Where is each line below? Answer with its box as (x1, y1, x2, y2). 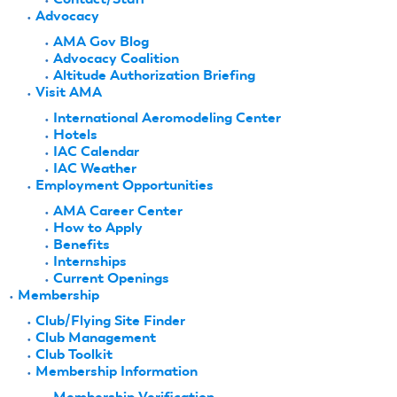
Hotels (53, 125, 97, 143)
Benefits (53, 235, 110, 253)
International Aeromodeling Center (53, 108, 281, 126)
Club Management (35, 328, 156, 346)
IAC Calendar (53, 142, 139, 160)
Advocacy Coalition (53, 49, 179, 66)
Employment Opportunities (35, 175, 214, 193)
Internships (53, 252, 127, 269)
